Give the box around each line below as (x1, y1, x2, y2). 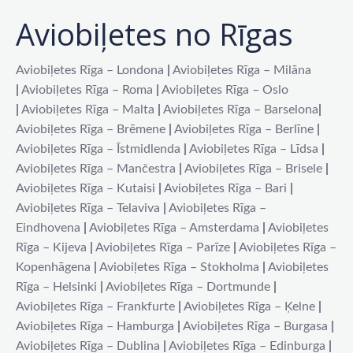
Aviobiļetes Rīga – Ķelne (184, 299, 315, 313)
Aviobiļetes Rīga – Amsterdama (89, 221, 259, 234)
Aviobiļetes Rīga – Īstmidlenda (16, 142, 180, 155)
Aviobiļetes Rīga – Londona (16, 63, 164, 76)
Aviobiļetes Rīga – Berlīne (174, 122, 314, 136)
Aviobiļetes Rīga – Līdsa (189, 142, 318, 155)
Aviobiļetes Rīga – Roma (21, 83, 153, 96)
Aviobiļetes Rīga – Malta (21, 102, 154, 116)
